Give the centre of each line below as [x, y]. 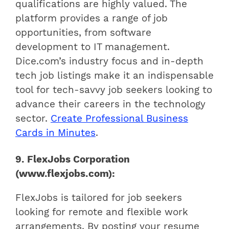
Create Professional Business [119, 119]
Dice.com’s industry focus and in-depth [109, 62]
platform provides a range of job [91, 19]
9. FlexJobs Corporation [73, 160]
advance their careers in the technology [110, 105]
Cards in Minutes [55, 133]
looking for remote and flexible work [102, 212]
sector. [33, 119]
